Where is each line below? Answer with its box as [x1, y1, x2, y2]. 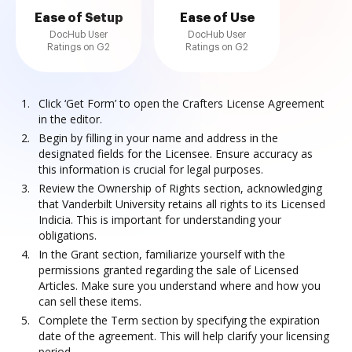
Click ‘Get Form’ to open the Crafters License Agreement [38, 96, 324, 111]
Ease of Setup [34, 12, 123, 24]
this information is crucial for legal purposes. [38, 162, 263, 177]
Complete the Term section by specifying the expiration [38, 313, 320, 328]
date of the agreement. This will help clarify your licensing [38, 328, 329, 343]
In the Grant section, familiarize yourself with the [38, 247, 285, 262]
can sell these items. [38, 294, 141, 309]
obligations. [38, 228, 97, 243]
